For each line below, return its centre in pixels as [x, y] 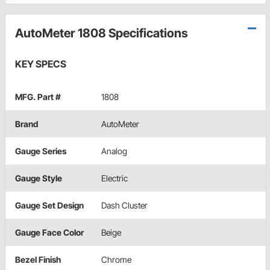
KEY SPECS [41, 64]
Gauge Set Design [49, 205]
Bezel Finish [38, 259]
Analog [114, 151]
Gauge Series [41, 151]
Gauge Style [39, 178]
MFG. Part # [38, 96]
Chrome [116, 259]
